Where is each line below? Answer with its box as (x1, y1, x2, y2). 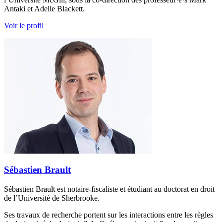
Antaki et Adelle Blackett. (4, 4, 85, 13)
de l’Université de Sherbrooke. (4, 194, 100, 203)
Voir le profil (4, 21, 44, 30)
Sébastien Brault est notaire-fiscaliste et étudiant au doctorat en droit (4, 185, 215, 194)
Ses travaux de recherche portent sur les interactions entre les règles (4, 211, 213, 220)
